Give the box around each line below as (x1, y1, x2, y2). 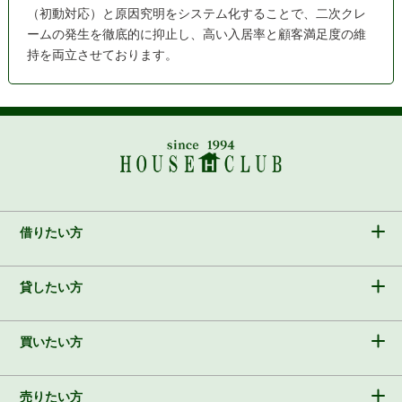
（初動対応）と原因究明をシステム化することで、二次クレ (26, 5, 366, 21)
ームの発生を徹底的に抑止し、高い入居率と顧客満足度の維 (26, 26, 366, 41)
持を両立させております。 (26, 47, 178, 62)
